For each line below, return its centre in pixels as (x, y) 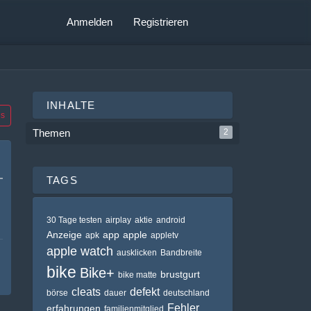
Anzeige (64, 235)
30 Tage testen (74, 220)
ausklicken (137, 253)
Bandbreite (181, 253)
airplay (118, 220)
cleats (86, 292)
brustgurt (180, 274)
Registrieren (161, 22)
